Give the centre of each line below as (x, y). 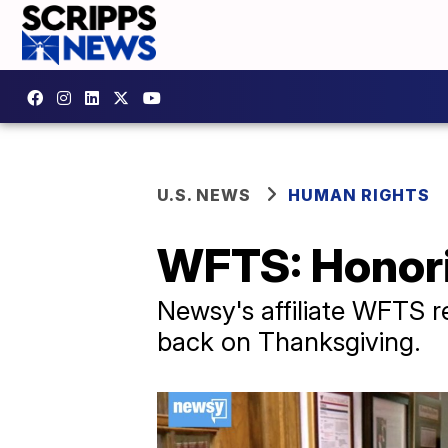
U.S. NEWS (204, 195)
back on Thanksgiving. (289, 341)
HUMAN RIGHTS (359, 195)
